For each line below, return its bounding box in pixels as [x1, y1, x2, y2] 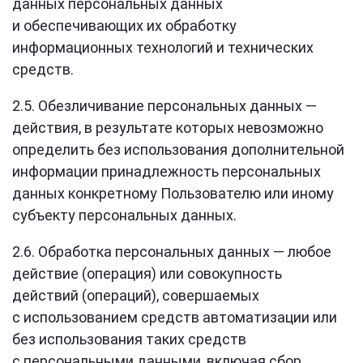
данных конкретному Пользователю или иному [12, 185, 334, 202]
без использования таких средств [12, 331, 246, 348]
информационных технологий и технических [12, 39, 314, 56]
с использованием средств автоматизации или [12, 309, 337, 326]
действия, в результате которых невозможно [12, 119, 323, 136]
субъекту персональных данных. [12, 207, 237, 224]
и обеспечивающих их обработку [12, 17, 237, 34]
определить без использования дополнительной [12, 141, 344, 158]
